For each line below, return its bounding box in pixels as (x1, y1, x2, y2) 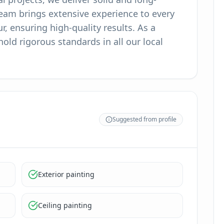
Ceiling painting (38, 200, 92, 210)
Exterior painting (38, 169, 95, 179)
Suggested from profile (112, 115, 176, 123)
